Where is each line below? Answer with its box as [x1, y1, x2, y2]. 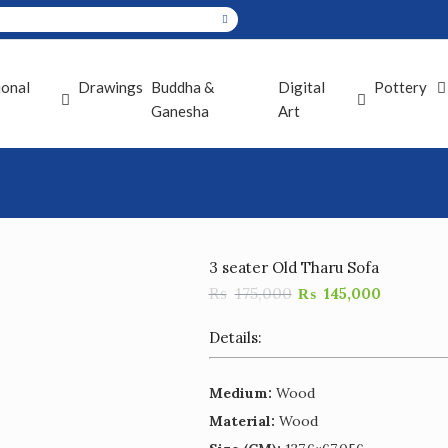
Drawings [77, 78, 143, 96]
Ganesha [150, 102, 209, 120]
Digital [278, 78, 326, 96]
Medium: [208, 384, 272, 402]
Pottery [374, 78, 427, 96]
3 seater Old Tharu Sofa [208, 258, 379, 277]
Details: [208, 328, 262, 347]
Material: [208, 412, 275, 430]
